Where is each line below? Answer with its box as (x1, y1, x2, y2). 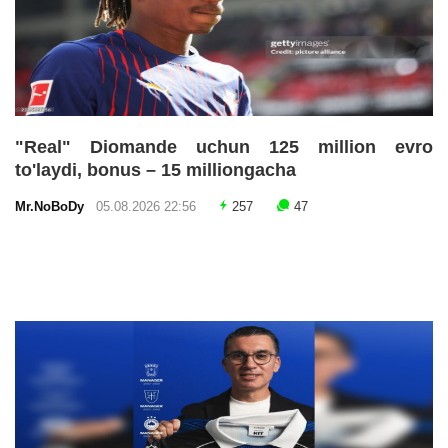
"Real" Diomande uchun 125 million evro (15, 136, 433, 157)
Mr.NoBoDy (15, 199, 92, 214)
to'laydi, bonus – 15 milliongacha (15, 159, 296, 180)
